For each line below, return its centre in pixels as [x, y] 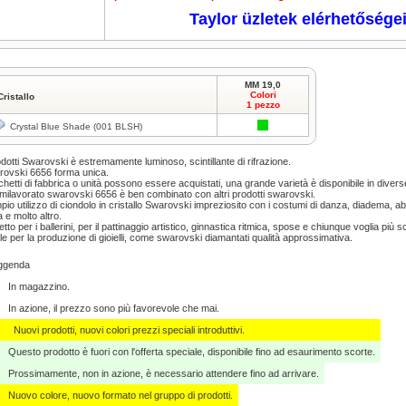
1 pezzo [263, 105]
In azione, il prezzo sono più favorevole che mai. [114, 308]
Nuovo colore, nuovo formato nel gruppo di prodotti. [121, 395]
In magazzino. [39, 286]
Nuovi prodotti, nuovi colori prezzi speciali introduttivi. [129, 330]
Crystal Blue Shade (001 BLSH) [75, 126]
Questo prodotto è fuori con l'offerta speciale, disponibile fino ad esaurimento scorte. [192, 352]
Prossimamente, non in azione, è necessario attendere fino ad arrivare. [164, 373]
